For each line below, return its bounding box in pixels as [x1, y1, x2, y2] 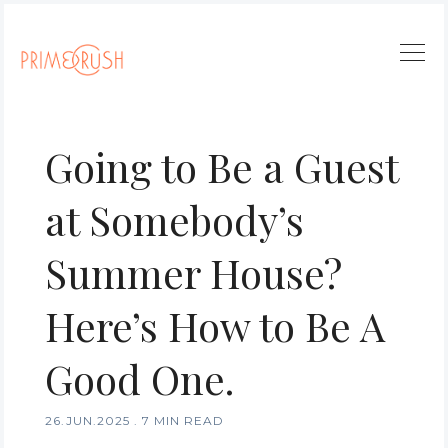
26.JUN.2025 [45, 413, 130, 428]
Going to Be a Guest [45, 140, 398, 193]
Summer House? [45, 246, 342, 299]
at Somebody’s [45, 193, 304, 246]
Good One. [45, 352, 234, 405]
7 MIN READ [142, 413, 224, 428]
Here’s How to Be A [45, 299, 385, 352]
